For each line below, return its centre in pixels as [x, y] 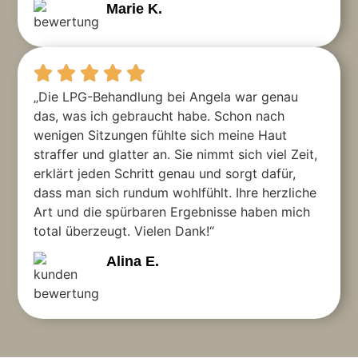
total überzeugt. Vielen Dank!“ [126, 231]
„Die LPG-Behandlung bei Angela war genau [166, 96]
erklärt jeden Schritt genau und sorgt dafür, [165, 173]
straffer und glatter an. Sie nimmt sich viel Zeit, [176, 154]
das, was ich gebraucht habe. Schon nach [159, 115]
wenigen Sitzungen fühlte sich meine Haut [161, 135]
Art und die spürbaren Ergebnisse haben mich [172, 211]
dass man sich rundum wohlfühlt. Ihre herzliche [175, 192]
